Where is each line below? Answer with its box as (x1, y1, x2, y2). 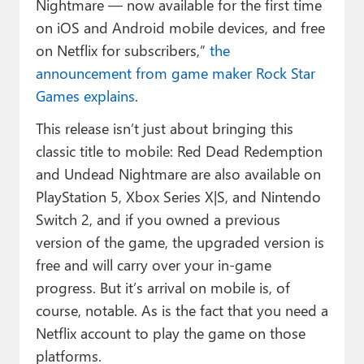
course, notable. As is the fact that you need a (35, 300, 328, 321)
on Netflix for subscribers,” (35, 40, 210, 61)
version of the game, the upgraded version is (35, 232, 324, 253)
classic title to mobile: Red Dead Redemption (35, 141, 323, 162)
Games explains (35, 85, 135, 106)
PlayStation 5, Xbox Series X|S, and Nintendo (35, 186, 321, 207)
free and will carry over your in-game (35, 254, 271, 275)
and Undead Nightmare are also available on (35, 163, 321, 184)
